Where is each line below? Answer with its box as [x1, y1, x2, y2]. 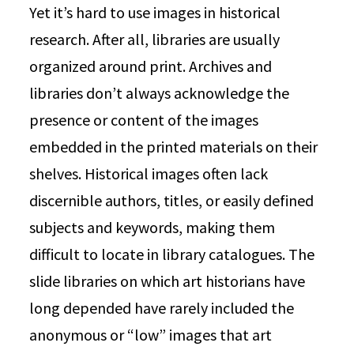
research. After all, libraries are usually [29, 29, 281, 49]
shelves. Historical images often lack [29, 164, 269, 183]
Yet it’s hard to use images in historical [29, 2, 281, 22]
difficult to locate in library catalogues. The [29, 244, 315, 264]
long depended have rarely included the [29, 298, 295, 318]
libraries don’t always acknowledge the [29, 83, 290, 103]
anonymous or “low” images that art [29, 325, 273, 345]
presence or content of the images [29, 110, 259, 130]
